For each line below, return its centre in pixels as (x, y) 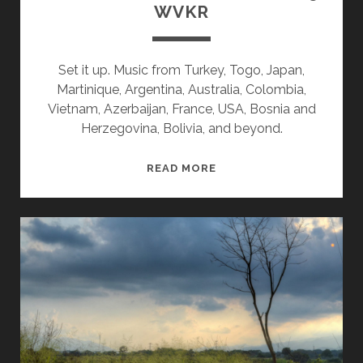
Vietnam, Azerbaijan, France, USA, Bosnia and (181, 109)
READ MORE (181, 169)
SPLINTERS (249, 167)
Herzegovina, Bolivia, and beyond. (181, 129)
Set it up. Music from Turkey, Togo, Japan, (181, 70)
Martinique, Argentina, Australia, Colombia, (181, 90)
